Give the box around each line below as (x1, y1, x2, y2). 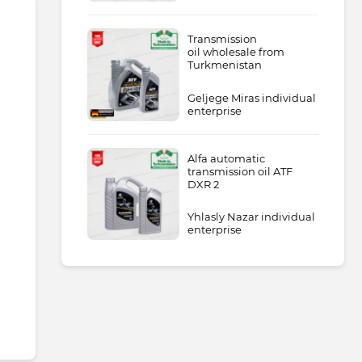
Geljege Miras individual (187, 90, 317, 104)
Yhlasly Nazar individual (187, 209, 316, 223)
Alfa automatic (187, 151, 266, 165)
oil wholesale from (187, 45, 285, 59)
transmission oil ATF (187, 164, 293, 178)
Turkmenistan (187, 58, 263, 72)
